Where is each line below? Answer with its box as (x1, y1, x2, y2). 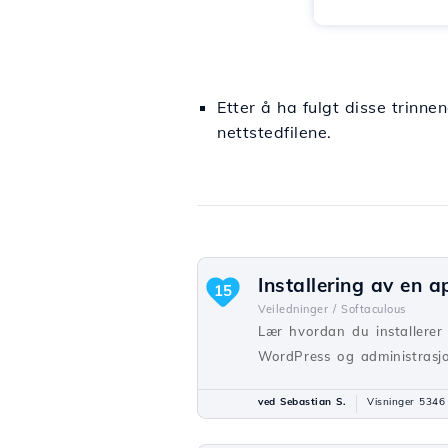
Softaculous (341, 302, 406, 317)
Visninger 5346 (367, 395, 445, 409)
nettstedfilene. (217, 122, 332, 143)
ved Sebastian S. (258, 395, 346, 409)
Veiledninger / (258, 302, 336, 317)
